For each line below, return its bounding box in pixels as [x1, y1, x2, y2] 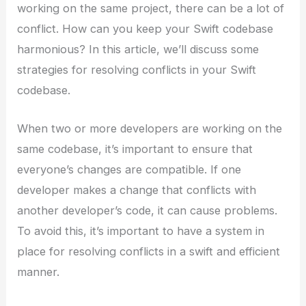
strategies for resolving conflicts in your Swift [17, 62, 257, 76]
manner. [17, 264, 60, 279]
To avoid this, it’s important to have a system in [17, 223, 265, 238]
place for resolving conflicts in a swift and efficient [17, 244, 281, 258]
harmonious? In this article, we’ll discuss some [17, 42, 260, 56]
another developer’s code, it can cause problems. [17, 203, 278, 217]
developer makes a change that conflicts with [17, 182, 257, 197]
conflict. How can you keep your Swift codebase [17, 21, 274, 36]
